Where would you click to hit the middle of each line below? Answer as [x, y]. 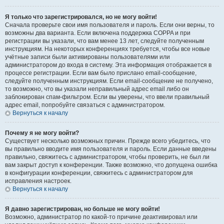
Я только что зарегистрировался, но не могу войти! [81, 17]
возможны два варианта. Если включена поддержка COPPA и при [98, 33]
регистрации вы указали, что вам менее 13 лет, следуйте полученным [104, 41]
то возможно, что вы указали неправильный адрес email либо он [97, 89]
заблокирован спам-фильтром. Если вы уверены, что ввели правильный [107, 97]
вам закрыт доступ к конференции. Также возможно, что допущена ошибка [111, 165]
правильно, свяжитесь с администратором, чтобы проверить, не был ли [107, 157]
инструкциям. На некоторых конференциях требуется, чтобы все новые [107, 49]
